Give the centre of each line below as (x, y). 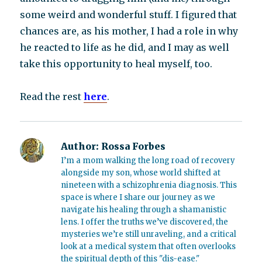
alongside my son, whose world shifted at (141, 173)
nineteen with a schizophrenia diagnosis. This (149, 185)
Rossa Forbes (132, 146)
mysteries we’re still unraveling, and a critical (149, 234)
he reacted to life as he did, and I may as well (125, 47)
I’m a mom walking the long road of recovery (148, 161)
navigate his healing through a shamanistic (144, 210)
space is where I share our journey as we (138, 197)
